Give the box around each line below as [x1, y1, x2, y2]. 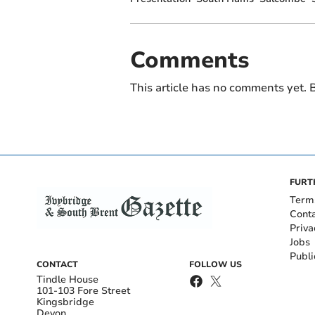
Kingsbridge [37, 295, 94, 309]
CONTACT [37, 258, 78, 270]
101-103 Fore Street [37, 283, 130, 297]
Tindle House [37, 272, 98, 286]
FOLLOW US [189, 258, 242, 270]
